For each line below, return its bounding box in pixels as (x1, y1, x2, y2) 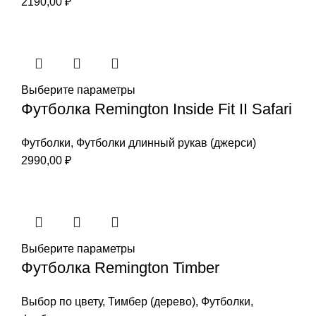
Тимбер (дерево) (108, 295, 195, 308)
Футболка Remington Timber (21, 258, 219, 276)
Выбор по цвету (21, 295, 102, 308)
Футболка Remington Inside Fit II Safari (21, 99, 292, 118)
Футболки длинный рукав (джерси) (76, 136, 256, 149)
